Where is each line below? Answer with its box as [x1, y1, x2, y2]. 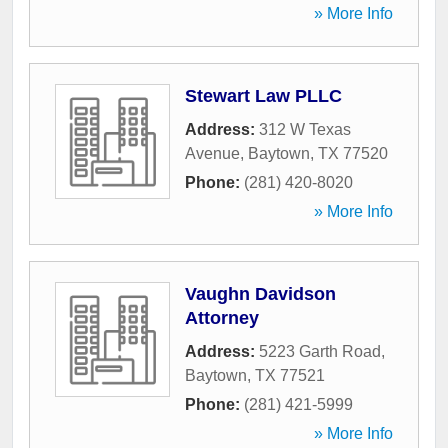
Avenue [185, 145, 240, 163]
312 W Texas [259, 121, 351, 139]
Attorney [185, 308, 259, 329]
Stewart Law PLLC [185, 86, 342, 107]
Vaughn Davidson [185, 284, 336, 305]
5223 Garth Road [259, 343, 381, 361]
